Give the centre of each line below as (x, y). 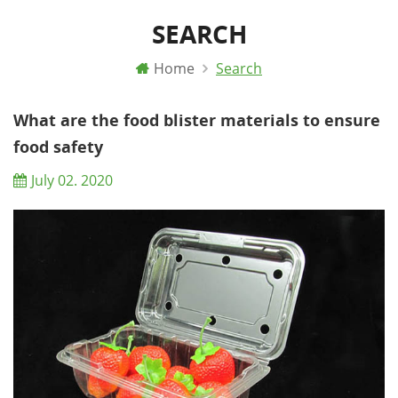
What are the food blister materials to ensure (197, 119)
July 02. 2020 (72, 180)
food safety (58, 146)
